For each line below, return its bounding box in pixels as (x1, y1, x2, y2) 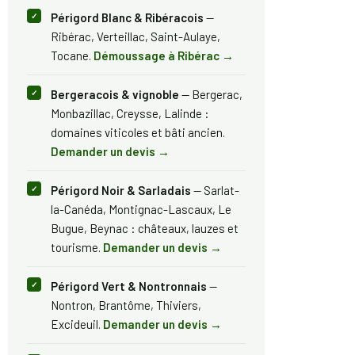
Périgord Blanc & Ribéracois (51, 10, 204, 25)
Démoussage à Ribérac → (94, 48, 234, 63)
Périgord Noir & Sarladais (51, 183, 191, 198)
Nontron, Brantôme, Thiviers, (51, 298, 201, 313)
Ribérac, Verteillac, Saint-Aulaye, (51, 29, 220, 44)
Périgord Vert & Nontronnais (51, 279, 207, 294)
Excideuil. (51, 317, 103, 332)
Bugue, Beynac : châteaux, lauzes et (51, 221, 239, 236)
